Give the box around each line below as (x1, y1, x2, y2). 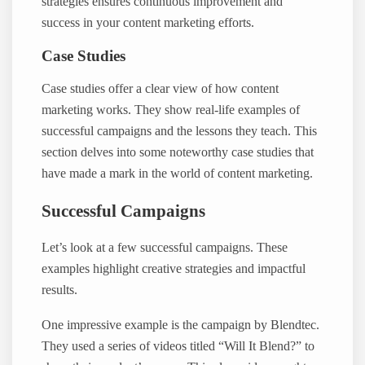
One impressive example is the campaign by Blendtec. (42, 317, 320, 332)
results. (42, 283, 78, 298)
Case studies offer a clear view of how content (42, 81, 279, 97)
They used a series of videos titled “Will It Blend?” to (42, 338, 315, 354)
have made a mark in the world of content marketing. (42, 166, 314, 182)
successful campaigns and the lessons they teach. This (42, 124, 318, 139)
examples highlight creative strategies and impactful (42, 262, 306, 277)
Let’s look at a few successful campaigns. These (42, 240, 288, 256)
